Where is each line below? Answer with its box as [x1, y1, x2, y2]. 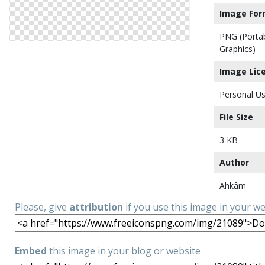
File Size [219, 111, 253, 122]
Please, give [15, 201, 69, 214]
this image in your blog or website [47, 244, 201, 257]
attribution [69, 201, 123, 214]
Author [219, 157, 249, 168]
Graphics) [219, 43, 256, 54]
